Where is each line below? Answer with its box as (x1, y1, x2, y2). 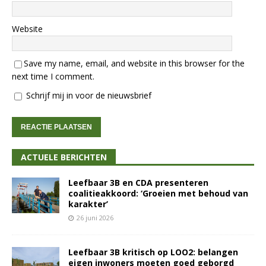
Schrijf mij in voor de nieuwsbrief (24, 90, 151, 102)
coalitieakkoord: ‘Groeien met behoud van (68, 188, 248, 199)
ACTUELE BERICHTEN (21, 151, 107, 163)
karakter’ (68, 198, 108, 210)
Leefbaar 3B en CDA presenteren (68, 177, 208, 189)
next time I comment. (12, 71, 94, 83)
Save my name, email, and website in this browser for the (24, 58, 245, 69)
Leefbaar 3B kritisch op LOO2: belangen (68, 246, 238, 258)
